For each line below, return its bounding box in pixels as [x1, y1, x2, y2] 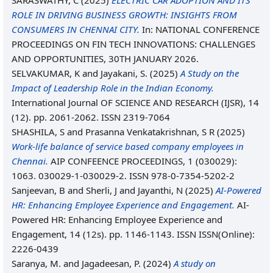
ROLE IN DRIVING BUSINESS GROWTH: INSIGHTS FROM [12, 9, 237, 21]
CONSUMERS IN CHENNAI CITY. [12, 23, 140, 35]
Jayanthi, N [138, 184, 183, 196]
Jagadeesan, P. [82, 257, 141, 269]
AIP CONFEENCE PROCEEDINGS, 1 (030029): [48, 155, 237, 167]
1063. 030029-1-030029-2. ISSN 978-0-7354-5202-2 [12, 169, 235, 182]
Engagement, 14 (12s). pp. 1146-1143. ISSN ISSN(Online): [12, 228, 255, 240]
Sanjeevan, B [12, 184, 65, 196]
